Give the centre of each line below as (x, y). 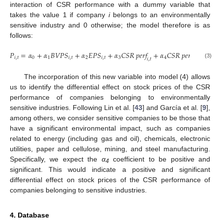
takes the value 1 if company (59, 15)
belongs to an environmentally (160, 15)
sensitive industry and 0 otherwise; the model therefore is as (110, 25)
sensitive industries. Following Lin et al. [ (72, 107)
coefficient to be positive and (160, 159)
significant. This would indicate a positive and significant (110, 169)
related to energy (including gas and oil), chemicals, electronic (110, 138)
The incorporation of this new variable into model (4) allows (117, 76)
